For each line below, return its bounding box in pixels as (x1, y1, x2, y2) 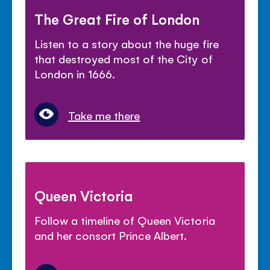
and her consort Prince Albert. (34, 227, 187, 242)
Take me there (68, 107, 140, 122)
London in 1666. (34, 66, 116, 81)
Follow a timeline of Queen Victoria (34, 212, 215, 227)
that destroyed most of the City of (34, 51, 213, 66)
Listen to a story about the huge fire (34, 36, 219, 51)
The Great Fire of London (34, 9, 200, 28)
